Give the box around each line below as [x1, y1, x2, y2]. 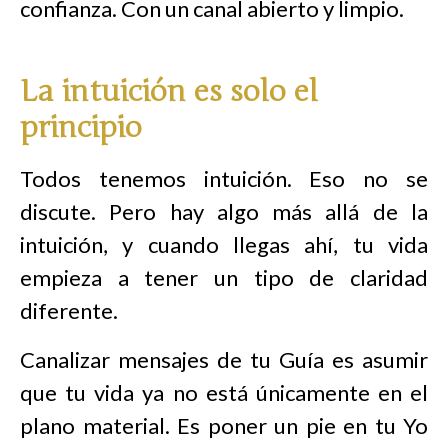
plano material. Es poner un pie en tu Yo [20, 412, 428, 439]
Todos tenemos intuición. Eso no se [20, 165, 428, 192]
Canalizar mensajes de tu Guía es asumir [20, 346, 428, 373]
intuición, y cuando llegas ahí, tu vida [20, 231, 428, 258]
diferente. [20, 297, 118, 324]
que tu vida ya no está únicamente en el [20, 379, 428, 406]
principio [20, 109, 142, 146]
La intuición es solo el [20, 73, 318, 110]
